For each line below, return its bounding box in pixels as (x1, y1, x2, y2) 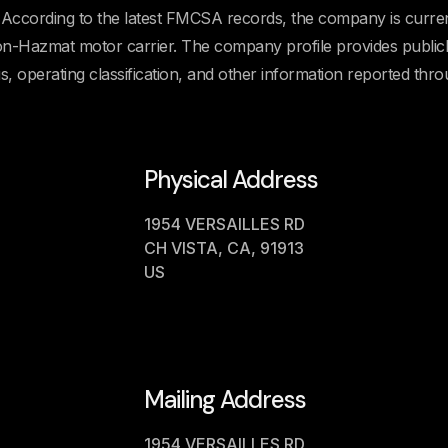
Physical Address (143, 164, 318, 195)
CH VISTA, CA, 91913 (143, 238, 304, 258)
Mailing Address (143, 384, 306, 415)
